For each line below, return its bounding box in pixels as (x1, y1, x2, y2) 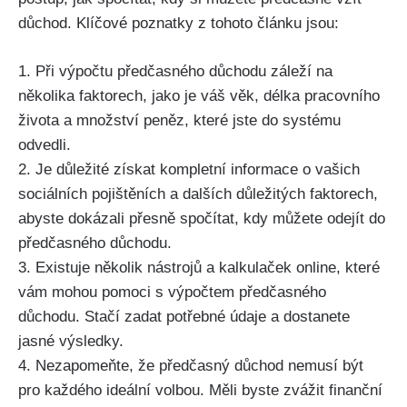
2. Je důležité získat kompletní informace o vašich (18, 160, 360, 178)
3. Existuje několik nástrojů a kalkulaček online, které (18, 258, 380, 276)
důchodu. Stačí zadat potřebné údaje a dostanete (18, 307, 350, 325)
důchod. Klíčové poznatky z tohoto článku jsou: (18, 15, 339, 33)
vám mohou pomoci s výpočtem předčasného (18, 283, 326, 301)
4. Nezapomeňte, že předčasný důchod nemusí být (18, 356, 363, 374)
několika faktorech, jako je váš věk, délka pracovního (18, 86, 380, 104)
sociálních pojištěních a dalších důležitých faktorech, (18, 184, 378, 203)
